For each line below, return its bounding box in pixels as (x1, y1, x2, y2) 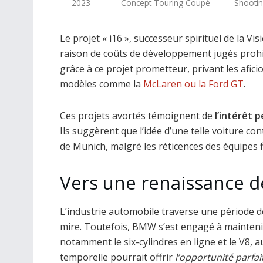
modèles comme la (60, 77, 143, 90)
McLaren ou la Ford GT (143, 77, 244, 90)
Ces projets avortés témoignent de (60, 109, 215, 122)
